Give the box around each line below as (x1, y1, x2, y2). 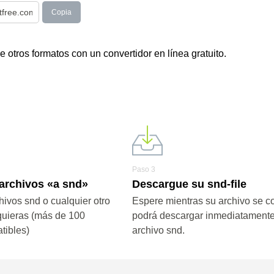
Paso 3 (131, 165, 155, 174)
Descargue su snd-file (131, 178, 246, 190)
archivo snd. (131, 225, 185, 235)
